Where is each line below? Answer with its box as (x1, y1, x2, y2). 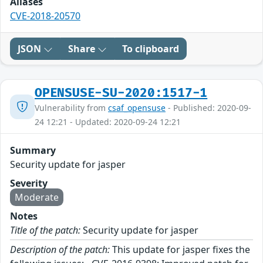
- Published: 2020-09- (166, 102, 251, 114)
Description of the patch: (10, 243, 110, 257)
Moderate (15, 191, 59, 204)
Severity (10, 177, 48, 190)
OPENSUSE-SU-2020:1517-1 (35, 86, 208, 101)
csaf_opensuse (108, 102, 166, 114)
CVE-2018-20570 (10, 9, 80, 23)
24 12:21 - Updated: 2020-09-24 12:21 (35, 116, 181, 128)
